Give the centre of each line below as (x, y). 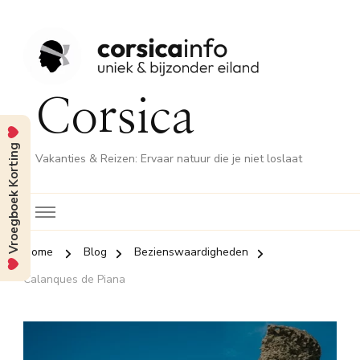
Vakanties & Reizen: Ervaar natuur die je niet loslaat (169, 159)
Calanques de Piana (74, 280)
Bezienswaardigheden (191, 252)
